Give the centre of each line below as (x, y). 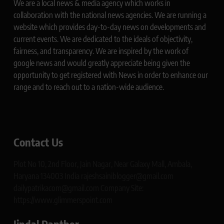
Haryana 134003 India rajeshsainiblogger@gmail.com (93, 176)
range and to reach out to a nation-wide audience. (89, 87)
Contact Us (38, 142)
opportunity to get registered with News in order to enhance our (111, 75)
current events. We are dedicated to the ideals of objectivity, (103, 39)
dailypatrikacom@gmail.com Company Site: (78, 188)
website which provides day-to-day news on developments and (110, 27)
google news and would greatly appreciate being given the (102, 63)
